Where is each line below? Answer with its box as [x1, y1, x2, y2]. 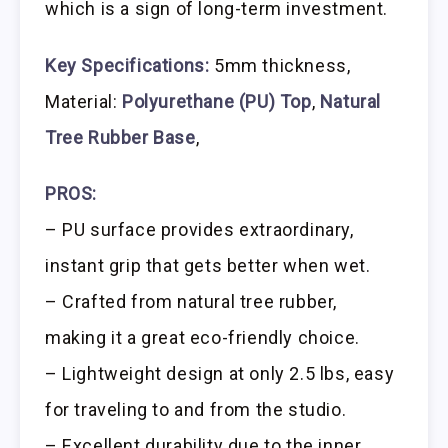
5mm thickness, [209, 54, 351, 76]
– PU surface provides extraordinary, [45, 219, 354, 241]
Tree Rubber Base [45, 126, 196, 148]
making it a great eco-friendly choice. [45, 327, 360, 349]
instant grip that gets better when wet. [45, 255, 371, 277]
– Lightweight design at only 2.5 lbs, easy [45, 363, 395, 385]
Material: [45, 90, 122, 112]
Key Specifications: [45, 54, 210, 76]
